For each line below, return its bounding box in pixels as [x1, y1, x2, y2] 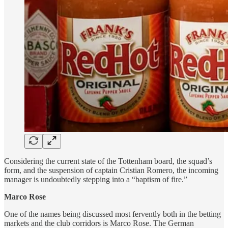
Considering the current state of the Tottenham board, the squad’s [4, 156, 212, 165]
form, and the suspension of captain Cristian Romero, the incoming [4, 165, 218, 175]
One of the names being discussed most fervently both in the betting [4, 209, 221, 218]
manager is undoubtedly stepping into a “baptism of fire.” [4, 175, 187, 184]
